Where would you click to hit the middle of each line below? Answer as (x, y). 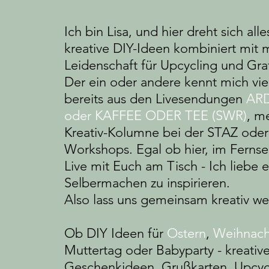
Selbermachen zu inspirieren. (147, 183)
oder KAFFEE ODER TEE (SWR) (156, 116)
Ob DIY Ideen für (116, 234)
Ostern (186, 234)
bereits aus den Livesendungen (155, 99)
